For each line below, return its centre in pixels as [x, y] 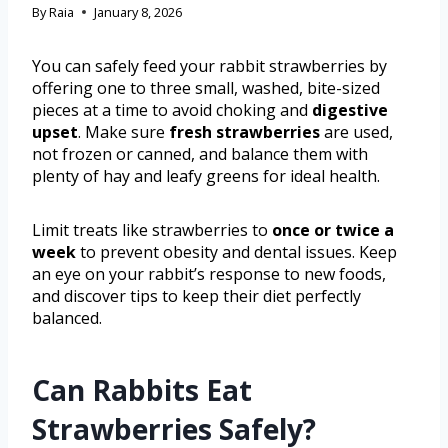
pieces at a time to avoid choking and [172, 109]
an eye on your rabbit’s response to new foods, [209, 273]
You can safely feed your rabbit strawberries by [209, 65]
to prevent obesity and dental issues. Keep [236, 251]
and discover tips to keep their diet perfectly [196, 295]
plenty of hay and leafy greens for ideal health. [206, 175]
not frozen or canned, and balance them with [200, 153]
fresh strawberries [244, 131]
